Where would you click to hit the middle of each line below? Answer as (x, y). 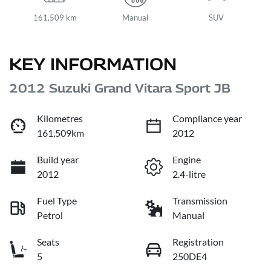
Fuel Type (57, 201)
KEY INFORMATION (93, 64)
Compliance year (207, 119)
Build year (58, 160)
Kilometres (60, 119)
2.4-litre (189, 174)
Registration (198, 242)
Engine (187, 160)
